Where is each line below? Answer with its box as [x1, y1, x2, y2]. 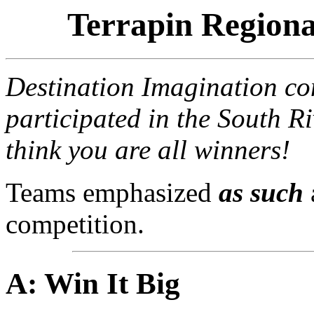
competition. [6, 209, 144, 240]
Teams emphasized [6, 177, 219, 208]
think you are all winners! [6, 135, 290, 165]
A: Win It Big [6, 267, 180, 301]
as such [219, 177, 303, 208]
